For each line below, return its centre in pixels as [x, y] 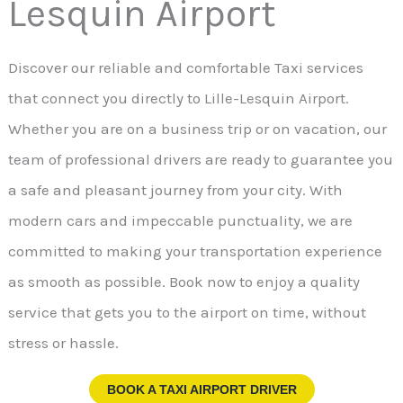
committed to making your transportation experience [196, 251]
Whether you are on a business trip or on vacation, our [198, 128]
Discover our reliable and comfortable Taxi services [186, 67]
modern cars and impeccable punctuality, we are [181, 220]
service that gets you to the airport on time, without [188, 312]
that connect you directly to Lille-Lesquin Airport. [179, 98]
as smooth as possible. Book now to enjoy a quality [184, 281]
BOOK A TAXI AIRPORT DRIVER [201, 390]
